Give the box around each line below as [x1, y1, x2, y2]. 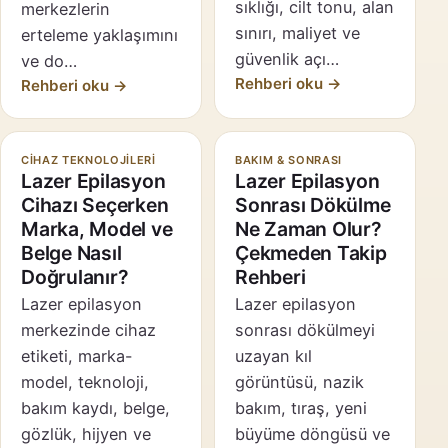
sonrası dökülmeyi [235, 320, 375, 341]
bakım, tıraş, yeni [235, 398, 367, 419]
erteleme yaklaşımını [21, 25, 178, 46]
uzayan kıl [235, 346, 312, 367]
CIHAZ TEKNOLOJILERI [21, 153, 156, 168]
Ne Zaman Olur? [235, 217, 382, 242]
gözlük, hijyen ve [21, 424, 151, 445]
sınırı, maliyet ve [235, 23, 360, 44]
